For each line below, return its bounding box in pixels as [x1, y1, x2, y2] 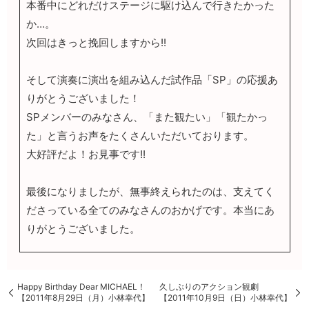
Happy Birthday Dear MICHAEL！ [17, 281, 146, 292]
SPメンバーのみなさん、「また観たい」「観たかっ [26, 110, 268, 123]
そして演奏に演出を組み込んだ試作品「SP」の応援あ [26, 72, 278, 86]
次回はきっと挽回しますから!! [26, 35, 166, 49]
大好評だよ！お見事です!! [26, 147, 146, 161]
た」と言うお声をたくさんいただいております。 [26, 128, 254, 142]
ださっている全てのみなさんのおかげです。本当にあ [26, 203, 275, 217]
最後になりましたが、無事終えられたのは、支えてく [26, 184, 275, 198]
